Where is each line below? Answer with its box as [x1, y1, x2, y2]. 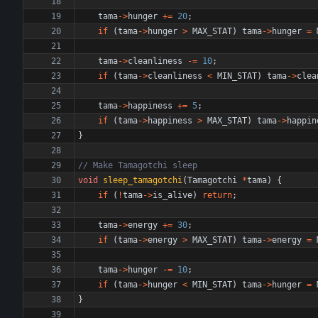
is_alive [153, 190, 192, 200]
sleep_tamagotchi [103, 175, 182, 185]
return [202, 190, 232, 200]
